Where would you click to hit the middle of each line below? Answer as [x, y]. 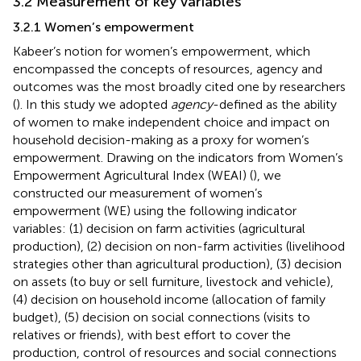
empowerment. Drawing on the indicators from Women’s [178, 157]
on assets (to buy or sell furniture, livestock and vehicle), [173, 281]
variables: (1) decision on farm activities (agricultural [159, 228]
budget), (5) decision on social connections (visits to [162, 317]
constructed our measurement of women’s [138, 193]
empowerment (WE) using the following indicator [155, 210]
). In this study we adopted [93, 104]
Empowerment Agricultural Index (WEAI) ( [133, 175]
